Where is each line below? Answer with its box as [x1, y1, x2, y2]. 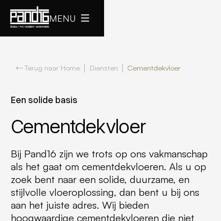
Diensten [89, 63, 118, 73]
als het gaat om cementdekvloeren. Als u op [10, 160, 206, 173]
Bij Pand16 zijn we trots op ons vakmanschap [10, 147, 208, 160]
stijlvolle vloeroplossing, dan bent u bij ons [10, 186, 199, 199]
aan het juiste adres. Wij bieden [10, 199, 149, 212]
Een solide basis [10, 94, 77, 105]
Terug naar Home [24, 63, 80, 73]
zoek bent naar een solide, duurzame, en [10, 173, 189, 186]
